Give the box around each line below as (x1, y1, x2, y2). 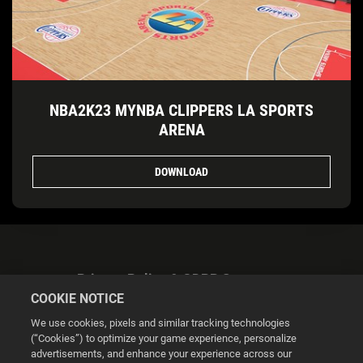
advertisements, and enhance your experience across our (31, 348, 293, 360)
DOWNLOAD (155, 164, 208, 178)
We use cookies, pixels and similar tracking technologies (31, 317, 291, 329)
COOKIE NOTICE (31, 291, 125, 306)
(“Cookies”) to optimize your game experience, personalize (31, 332, 297, 344)
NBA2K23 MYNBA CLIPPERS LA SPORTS (49, 100, 314, 121)
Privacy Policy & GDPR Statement (76, 271, 287, 288)
